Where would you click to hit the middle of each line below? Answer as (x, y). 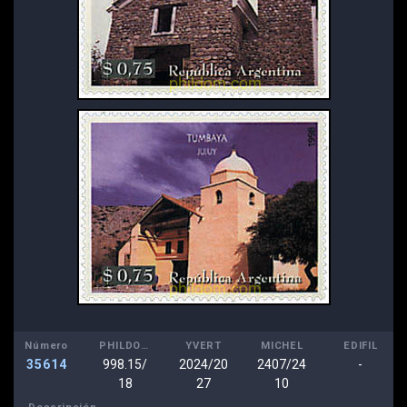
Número (47, 345)
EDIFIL (360, 345)
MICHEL (282, 345)
